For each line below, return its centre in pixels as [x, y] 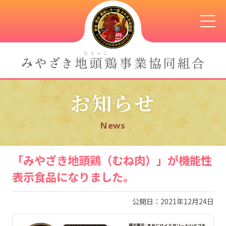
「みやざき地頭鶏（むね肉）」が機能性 [112, 160]
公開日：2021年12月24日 [173, 202]
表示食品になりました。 [73, 177]
